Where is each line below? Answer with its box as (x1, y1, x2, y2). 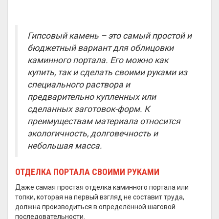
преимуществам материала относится (27, 116, 180, 126)
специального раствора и (27, 80, 130, 89)
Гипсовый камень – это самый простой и (27, 31, 192, 41)
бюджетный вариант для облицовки (27, 43, 174, 53)
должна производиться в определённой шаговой (15, 203, 175, 211)
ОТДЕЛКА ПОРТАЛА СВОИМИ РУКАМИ (15, 167, 159, 177)
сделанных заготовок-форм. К (27, 104, 150, 114)
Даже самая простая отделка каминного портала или (15, 183, 189, 191)
